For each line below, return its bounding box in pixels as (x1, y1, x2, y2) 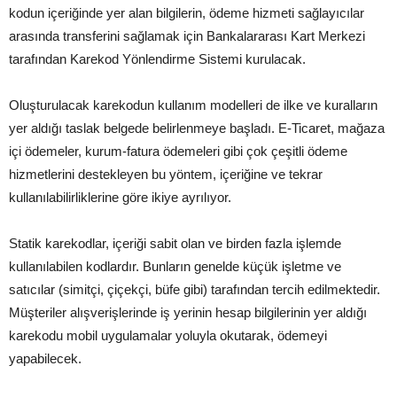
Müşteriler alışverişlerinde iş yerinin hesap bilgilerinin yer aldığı (9, 305, 367, 321)
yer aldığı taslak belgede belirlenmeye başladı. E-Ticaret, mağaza (9, 121, 385, 136)
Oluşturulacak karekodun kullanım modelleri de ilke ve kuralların (9, 97, 378, 113)
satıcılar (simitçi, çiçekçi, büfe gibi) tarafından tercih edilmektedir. (9, 282, 380, 298)
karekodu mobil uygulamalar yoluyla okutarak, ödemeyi (9, 328, 327, 344)
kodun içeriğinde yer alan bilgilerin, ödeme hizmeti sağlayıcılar (9, 5, 364, 21)
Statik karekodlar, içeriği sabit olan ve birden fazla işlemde (9, 236, 341, 252)
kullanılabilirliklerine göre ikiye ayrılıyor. (9, 190, 231, 206)
